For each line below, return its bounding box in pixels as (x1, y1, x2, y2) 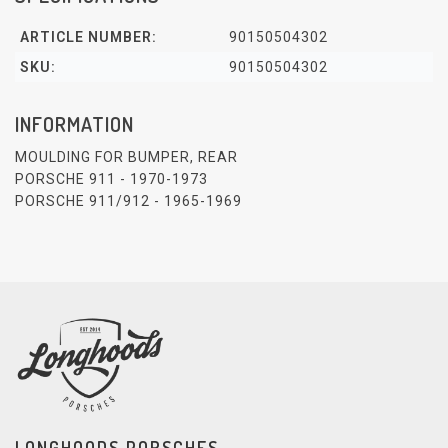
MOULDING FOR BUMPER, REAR (15, 149, 238, 166)
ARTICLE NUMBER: (20, 29, 157, 45)
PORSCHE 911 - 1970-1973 (15, 171, 208, 188)
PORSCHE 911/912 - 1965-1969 (15, 193, 242, 210)
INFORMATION (15, 111, 134, 137)
